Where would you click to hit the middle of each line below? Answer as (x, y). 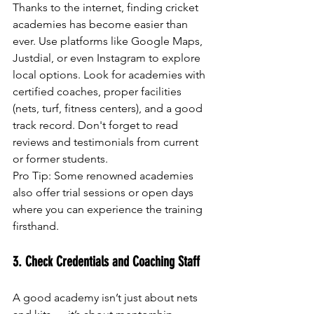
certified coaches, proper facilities (98, 91)
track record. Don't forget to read (97, 125)
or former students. (60, 158)
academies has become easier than (102, 24)
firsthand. (36, 226)
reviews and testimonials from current (107, 142)
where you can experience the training (109, 209)
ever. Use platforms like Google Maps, (109, 41)
